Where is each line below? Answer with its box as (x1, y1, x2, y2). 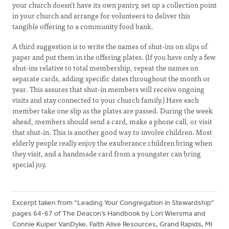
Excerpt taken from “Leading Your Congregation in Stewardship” (12, 199, 214, 207)
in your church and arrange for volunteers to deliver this (12, 10, 190, 21)
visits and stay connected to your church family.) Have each (12, 94, 199, 105)
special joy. (12, 158, 48, 170)
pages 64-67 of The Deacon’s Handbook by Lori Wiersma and (12, 210, 205, 218)
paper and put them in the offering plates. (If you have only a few (12, 51, 216, 62)
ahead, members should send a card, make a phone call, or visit (12, 116, 212, 127)
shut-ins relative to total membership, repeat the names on (12, 62, 198, 73)
